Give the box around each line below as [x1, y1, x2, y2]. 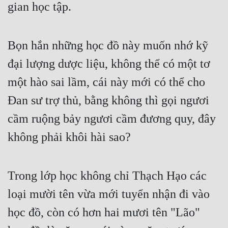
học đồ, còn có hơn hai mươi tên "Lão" [8, 206, 200, 219]
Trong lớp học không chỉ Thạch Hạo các [8, 169, 207, 183]
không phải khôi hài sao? [8, 130, 131, 144]
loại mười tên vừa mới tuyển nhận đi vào [8, 187, 210, 201]
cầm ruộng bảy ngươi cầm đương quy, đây [8, 112, 216, 126]
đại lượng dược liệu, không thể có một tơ [8, 57, 210, 71]
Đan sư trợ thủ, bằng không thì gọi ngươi [8, 94, 209, 107]
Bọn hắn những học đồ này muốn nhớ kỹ [8, 39, 208, 52]
